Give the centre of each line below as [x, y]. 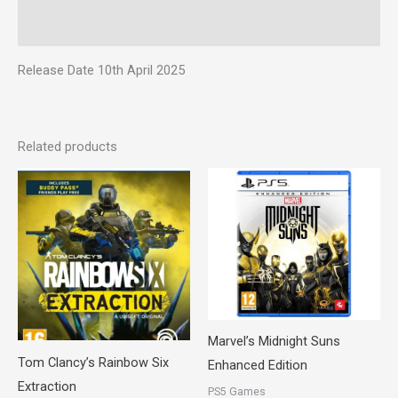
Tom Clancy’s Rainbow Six [93, 362]
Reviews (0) [52, 27]
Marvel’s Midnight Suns [274, 342]
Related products [68, 146]
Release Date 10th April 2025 [101, 71]
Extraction [47, 386]
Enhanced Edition [258, 366]
